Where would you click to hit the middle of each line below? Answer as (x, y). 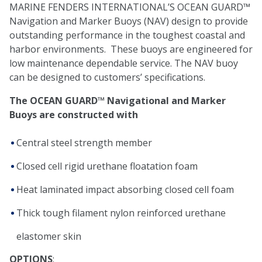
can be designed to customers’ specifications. (107, 77)
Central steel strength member (84, 143)
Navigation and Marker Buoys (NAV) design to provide (129, 21)
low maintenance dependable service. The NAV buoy (124, 63)
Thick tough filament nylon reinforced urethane (121, 213)
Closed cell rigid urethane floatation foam (107, 166)
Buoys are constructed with (74, 115)
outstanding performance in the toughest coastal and (127, 35)
